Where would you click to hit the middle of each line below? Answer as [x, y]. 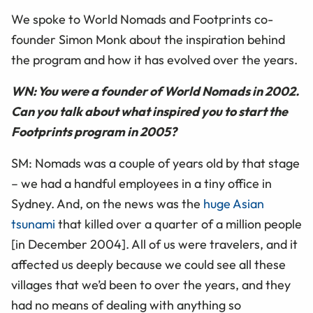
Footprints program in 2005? [94, 132]
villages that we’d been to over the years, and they [151, 285]
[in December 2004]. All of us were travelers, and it [154, 245]
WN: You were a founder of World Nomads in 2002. [155, 92]
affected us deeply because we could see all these [148, 265]
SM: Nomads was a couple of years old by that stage [155, 163]
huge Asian [234, 204]
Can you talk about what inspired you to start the [150, 112]
